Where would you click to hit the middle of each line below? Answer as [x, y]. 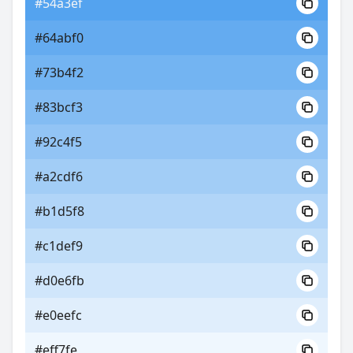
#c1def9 [59, 246]
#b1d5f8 [59, 211]
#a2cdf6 [59, 176]
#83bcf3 [59, 107]
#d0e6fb [59, 281]
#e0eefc [58, 315]
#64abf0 [59, 38]
